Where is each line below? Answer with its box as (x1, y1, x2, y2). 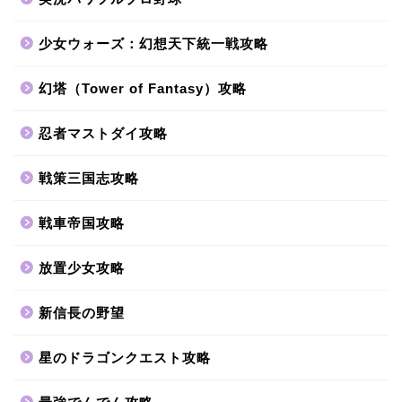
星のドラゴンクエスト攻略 (39, 349, 211, 365)
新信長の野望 (39, 304, 125, 320)
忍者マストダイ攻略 (39, 125, 168, 141)
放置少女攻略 (39, 259, 125, 275)
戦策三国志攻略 (39, 170, 139, 186)
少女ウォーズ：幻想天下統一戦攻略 (39, 35, 268, 51)
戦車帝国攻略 (39, 214, 125, 231)
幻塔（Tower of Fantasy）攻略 (39, 80, 247, 96)
